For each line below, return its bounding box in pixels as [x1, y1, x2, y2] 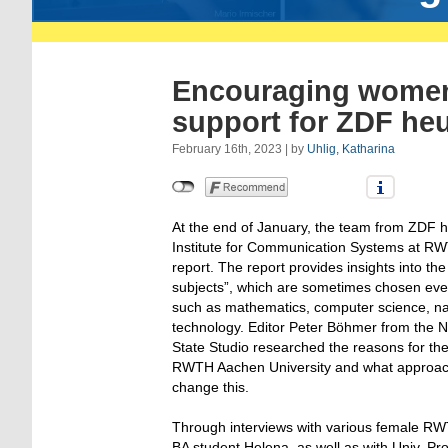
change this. [172, 378, 249, 395]
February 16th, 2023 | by [172, 141, 307, 156]
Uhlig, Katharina [307, 141, 395, 156]
